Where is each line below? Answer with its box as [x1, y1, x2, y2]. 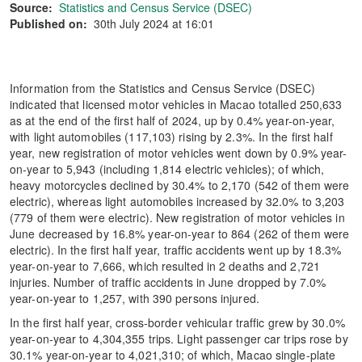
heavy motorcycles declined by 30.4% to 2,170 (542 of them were [10, 177, 350, 193]
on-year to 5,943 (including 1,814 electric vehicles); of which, [10, 161, 325, 177]
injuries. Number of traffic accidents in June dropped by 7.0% [10, 274, 326, 290]
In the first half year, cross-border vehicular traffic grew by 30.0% [10, 314, 345, 330]
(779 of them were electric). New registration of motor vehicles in [10, 209, 345, 225]
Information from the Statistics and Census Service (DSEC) [10, 80, 315, 96]
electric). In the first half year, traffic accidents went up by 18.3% [10, 242, 341, 258]
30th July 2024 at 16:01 [94, 15, 214, 32]
